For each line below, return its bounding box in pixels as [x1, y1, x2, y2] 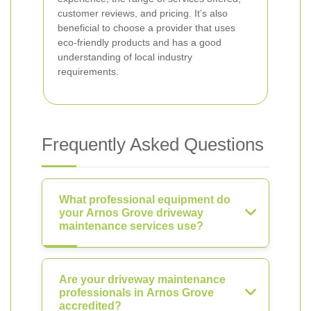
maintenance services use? [59, 220, 203, 232]
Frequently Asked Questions [42, 134, 264, 155]
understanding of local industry [58, 51, 192, 62]
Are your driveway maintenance [59, 274, 226, 285]
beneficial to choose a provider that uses [58, 22, 235, 33]
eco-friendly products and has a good [58, 37, 221, 48]
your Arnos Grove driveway [59, 207, 203, 219]
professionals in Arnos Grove [59, 287, 214, 299]
